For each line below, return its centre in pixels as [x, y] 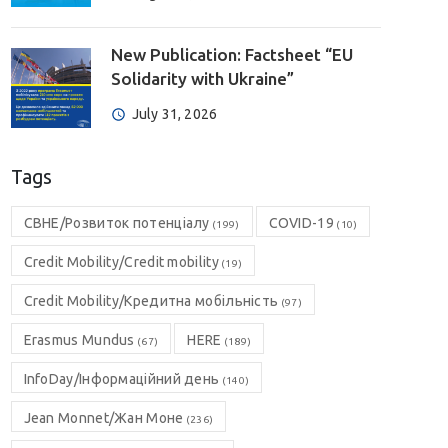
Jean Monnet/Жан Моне [103, 418]
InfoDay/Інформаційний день [121, 379]
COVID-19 [301, 223]
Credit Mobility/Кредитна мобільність [151, 301]
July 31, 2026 [174, 114]
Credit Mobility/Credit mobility [121, 262]
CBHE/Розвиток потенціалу [116, 223]
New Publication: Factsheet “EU [231, 54]
